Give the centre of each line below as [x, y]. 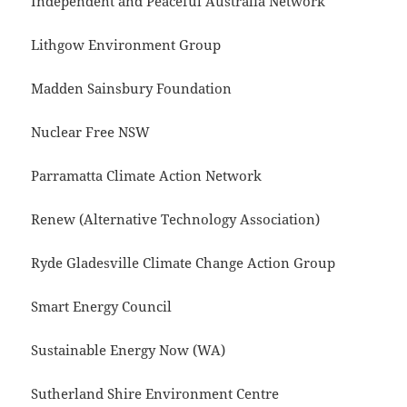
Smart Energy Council [102, 307]
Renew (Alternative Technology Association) [176, 219]
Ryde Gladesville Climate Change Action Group [184, 263]
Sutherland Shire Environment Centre [155, 394]
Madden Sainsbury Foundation [132, 89]
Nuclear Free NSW [91, 132]
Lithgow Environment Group [126, 45]
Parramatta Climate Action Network [147, 176]
